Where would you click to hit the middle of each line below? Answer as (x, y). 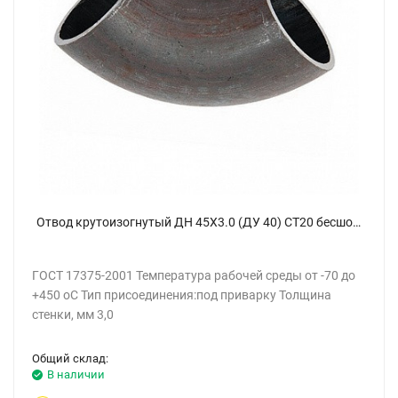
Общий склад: (70, 358)
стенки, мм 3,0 (73, 314)
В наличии (76, 374)
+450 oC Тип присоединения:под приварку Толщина (182, 295)
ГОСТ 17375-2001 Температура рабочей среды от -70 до (194, 275)
